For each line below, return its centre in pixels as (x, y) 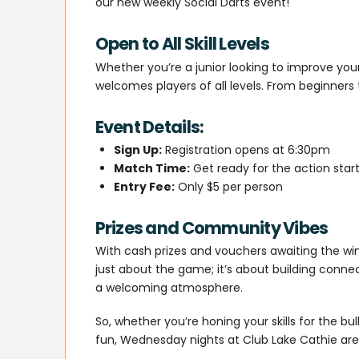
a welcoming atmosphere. (169, 288)
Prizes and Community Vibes (212, 228)
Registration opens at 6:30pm (246, 149)
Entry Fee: (144, 186)
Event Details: (149, 127)
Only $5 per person (228, 186)
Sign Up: (137, 149)
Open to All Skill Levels (182, 44)
